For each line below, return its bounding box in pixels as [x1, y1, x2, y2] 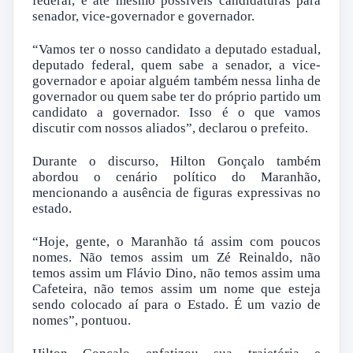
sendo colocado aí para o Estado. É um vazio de [32, 297, 321, 313]
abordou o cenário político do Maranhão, [32, 169, 321, 185]
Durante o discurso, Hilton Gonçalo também [32, 154, 321, 169]
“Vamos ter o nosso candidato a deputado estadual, [32, 42, 321, 58]
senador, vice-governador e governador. [32, 9, 255, 24]
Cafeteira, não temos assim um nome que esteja [32, 281, 321, 297]
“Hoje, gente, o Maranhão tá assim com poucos [32, 234, 321, 250]
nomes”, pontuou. [32, 313, 131, 329]
